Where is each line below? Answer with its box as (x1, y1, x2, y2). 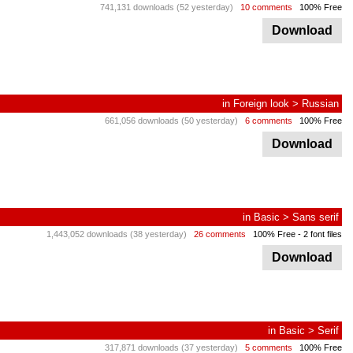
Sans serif (292, 211, 339, 223)
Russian (302, 98, 339, 110)
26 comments (194, 229, 246, 239)
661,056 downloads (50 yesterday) (105, 116, 238, 125)
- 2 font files (295, 229, 342, 239)
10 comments (240, 2, 292, 12)
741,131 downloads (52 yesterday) (100, 2, 233, 12)
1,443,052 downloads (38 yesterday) (46, 229, 187, 239)
